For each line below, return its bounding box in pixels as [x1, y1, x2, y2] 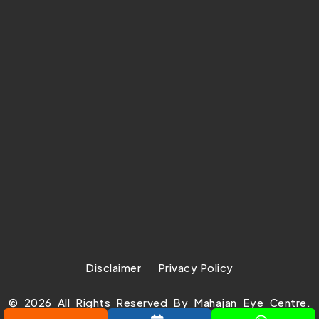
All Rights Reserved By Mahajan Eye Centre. [51, 295, 310, 309]
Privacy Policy [157, 260, 234, 274]
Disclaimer [85, 260, 142, 274]
